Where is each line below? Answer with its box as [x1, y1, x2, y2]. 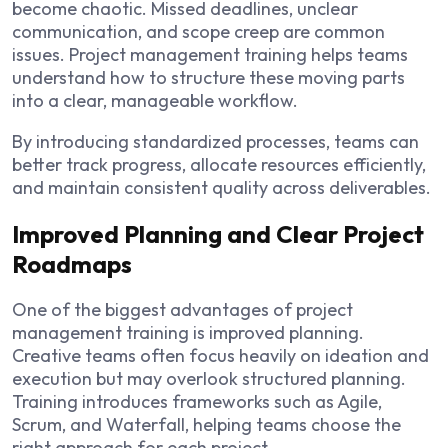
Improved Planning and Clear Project [12, 218, 424, 249]
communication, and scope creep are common [12, 19, 385, 43]
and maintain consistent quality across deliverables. [12, 175, 431, 199]
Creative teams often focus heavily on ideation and [12, 344, 429, 368]
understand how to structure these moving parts [12, 65, 405, 89]
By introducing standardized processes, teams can [12, 129, 419, 153]
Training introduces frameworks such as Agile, [12, 390, 382, 414]
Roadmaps [12, 248, 132, 279]
